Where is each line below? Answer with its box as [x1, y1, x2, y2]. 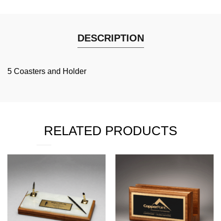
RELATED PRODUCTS [44, 123, 177, 138]
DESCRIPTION [77, 33, 144, 43]
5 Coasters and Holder [7, 67, 86, 75]
